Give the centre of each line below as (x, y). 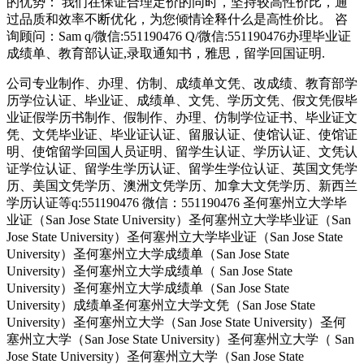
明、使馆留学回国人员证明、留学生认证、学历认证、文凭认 (182, 152)
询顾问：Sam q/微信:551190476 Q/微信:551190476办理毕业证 (179, 37)
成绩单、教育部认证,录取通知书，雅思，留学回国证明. (166, 54)
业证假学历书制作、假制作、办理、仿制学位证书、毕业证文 (182, 118)
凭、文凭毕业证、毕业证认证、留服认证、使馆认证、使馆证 (182, 135)
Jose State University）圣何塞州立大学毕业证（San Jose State (175, 237)
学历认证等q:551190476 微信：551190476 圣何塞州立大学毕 (177, 203)
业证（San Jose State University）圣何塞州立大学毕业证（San (179, 220)
